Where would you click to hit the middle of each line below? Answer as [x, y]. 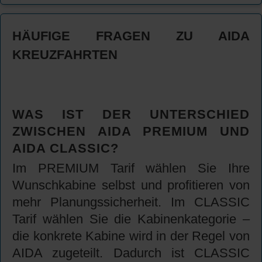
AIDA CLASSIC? [65, 149]
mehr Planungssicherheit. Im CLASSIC [131, 202]
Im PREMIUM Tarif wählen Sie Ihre [131, 168]
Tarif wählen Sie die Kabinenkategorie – [131, 219]
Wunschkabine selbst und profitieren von [131, 185]
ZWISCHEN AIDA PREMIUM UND [131, 132]
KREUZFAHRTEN [65, 55]
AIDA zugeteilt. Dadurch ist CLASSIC [131, 253]
